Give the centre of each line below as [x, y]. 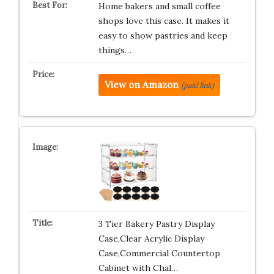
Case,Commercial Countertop [159, 253]
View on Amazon [141, 85]
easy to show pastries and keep [163, 35]
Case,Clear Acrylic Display [151, 239]
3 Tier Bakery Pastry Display [156, 224]
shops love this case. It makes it [164, 21]
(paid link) [197, 85]
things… [115, 50]
